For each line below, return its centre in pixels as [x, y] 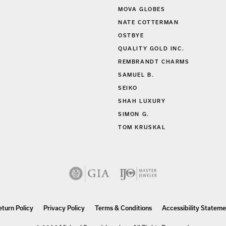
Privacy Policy [64, 208]
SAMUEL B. [136, 75]
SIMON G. [134, 114]
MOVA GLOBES [142, 9]
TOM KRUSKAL [142, 127]
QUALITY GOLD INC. [151, 49]
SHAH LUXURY [142, 101]
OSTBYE [131, 36]
